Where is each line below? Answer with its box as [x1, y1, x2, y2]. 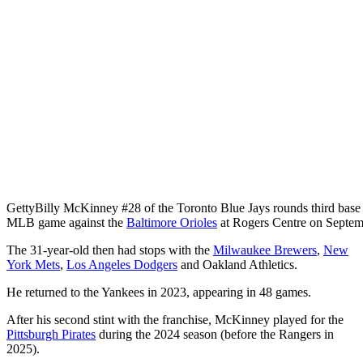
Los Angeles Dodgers [66, 257, 177, 271]
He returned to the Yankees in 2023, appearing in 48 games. [6, 284, 311, 299]
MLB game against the [6, 215, 126, 229]
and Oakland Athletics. [177, 257, 297, 271]
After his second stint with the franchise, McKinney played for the [6, 312, 344, 327]
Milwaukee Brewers [213, 242, 317, 257]
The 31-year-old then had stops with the [6, 242, 213, 257]
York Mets [6, 257, 60, 271]
